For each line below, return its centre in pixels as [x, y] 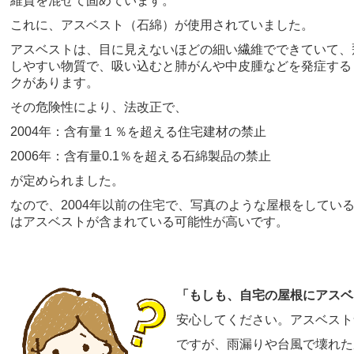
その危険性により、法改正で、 [99, 107]
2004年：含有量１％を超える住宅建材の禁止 [139, 132]
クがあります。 [55, 83]
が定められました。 [68, 181]
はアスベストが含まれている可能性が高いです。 [150, 222]
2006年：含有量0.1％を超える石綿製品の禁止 [141, 156]
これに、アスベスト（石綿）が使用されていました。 [162, 25]
